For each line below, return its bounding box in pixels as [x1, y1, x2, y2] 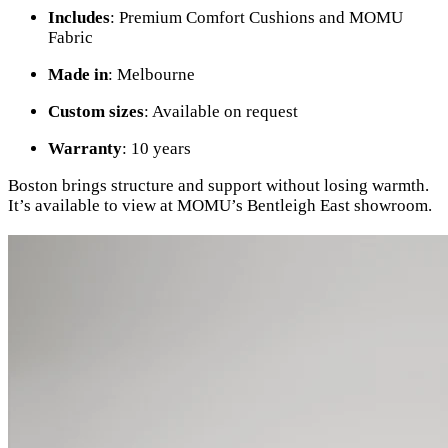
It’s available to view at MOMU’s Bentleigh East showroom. [8, 196, 432, 216]
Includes [48, 8, 110, 28]
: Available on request [144, 102, 298, 122]
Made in [48, 65, 108, 85]
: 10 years [122, 139, 191, 159]
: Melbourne [108, 65, 195, 85]
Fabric [48, 28, 93, 48]
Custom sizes [48, 102, 144, 122]
